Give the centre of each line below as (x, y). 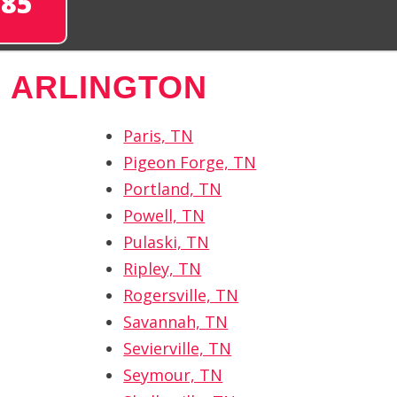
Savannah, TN (176, 322)
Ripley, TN (163, 269)
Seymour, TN (173, 375)
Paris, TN (159, 136)
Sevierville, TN (178, 349)
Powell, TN (164, 216)
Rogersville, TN (181, 296)
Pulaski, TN (167, 242)
